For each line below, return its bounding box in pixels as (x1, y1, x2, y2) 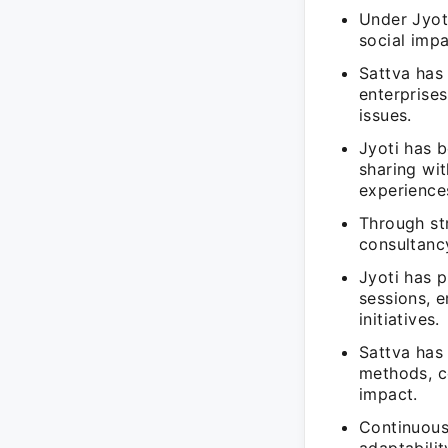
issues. (359, 105, 412, 125)
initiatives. (359, 309, 440, 329)
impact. (359, 384, 418, 404)
